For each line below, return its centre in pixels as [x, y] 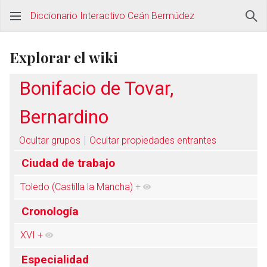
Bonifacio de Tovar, [96, 88]
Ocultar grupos [50, 140]
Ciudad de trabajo [68, 163]
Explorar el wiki [64, 57]
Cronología [50, 211]
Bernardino [64, 117]
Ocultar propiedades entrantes [153, 140]
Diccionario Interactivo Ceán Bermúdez [112, 16]
